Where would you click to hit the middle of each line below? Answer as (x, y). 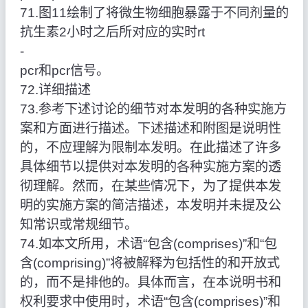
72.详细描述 (55, 90)
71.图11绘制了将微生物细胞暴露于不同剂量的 (154, 13)
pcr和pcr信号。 (64, 71)
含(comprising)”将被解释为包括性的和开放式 (150, 263)
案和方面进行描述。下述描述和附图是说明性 (150, 129)
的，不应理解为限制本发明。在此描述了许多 (150, 148)
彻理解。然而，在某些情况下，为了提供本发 (150, 186)
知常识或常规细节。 (78, 225)
